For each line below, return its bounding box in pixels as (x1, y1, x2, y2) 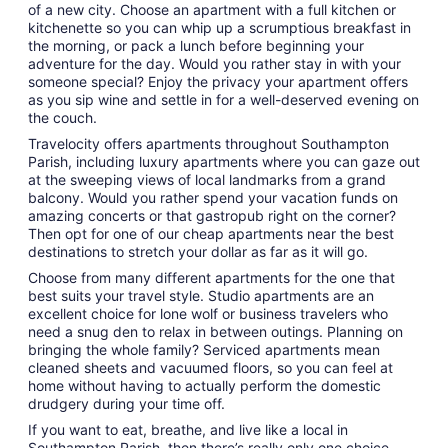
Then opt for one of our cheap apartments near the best (28, 224, 394, 242)
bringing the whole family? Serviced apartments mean (28, 340, 380, 358)
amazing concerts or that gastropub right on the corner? (28, 206, 396, 224)
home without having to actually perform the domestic (28, 376, 381, 394)
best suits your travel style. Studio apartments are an (28, 286, 374, 304)
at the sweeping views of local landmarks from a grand (28, 170, 386, 188)
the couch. (28, 108, 97, 126)
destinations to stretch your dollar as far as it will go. (28, 242, 368, 260)
